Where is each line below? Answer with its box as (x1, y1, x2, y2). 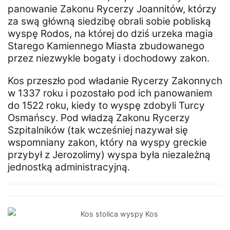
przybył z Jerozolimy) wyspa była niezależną (8, 149, 210, 161)
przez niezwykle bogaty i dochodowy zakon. (8, 52, 209, 65)
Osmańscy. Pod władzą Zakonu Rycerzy (8, 112, 190, 124)
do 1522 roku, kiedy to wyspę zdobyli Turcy (8, 100, 205, 112)
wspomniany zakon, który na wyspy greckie (8, 137, 207, 149)
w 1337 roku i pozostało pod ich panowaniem (8, 87, 212, 100)
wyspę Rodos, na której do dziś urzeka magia (8, 28, 213, 40)
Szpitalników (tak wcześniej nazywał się (8, 124, 188, 137)
